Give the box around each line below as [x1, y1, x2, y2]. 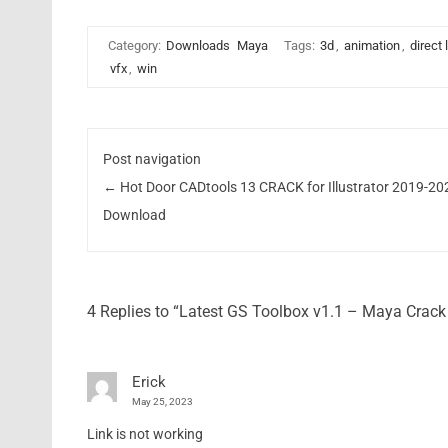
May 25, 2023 [131, 396, 193, 408]
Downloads [165, 38, 230, 53]
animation [343, 38, 400, 53]
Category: [107, 38, 164, 53]
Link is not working [86, 426, 203, 443]
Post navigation [103, 150, 202, 167]
